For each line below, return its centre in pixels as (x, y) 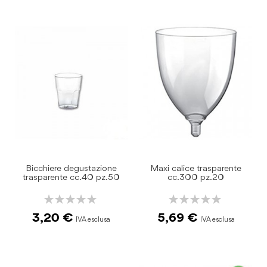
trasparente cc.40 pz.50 (71, 178)
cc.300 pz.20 (196, 178)
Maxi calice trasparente (196, 169)
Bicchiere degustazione (71, 169)
